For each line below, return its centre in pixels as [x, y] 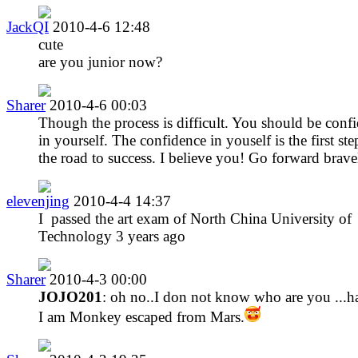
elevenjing [38, 201]
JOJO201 [70, 296]
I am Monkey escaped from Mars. [141, 316]
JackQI [28, 26]
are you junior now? [100, 62]
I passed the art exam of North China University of [195, 218]
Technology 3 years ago [112, 236]
